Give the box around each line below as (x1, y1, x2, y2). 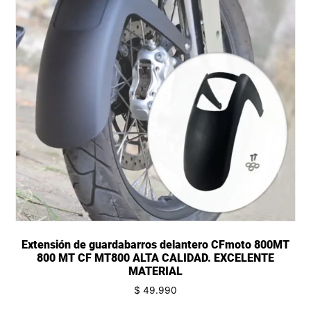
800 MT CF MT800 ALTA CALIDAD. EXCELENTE (37, 251, 274, 265)
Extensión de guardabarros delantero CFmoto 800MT (22, 238, 289, 252)
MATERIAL (128, 264, 183, 278)
